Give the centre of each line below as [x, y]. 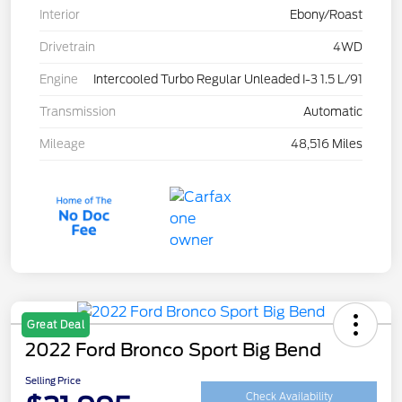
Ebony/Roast [326, 14]
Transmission [78, 111]
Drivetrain [67, 47]
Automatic [333, 111]
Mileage [62, 144]
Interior [60, 14]
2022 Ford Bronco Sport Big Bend [173, 350]
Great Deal [56, 324]
